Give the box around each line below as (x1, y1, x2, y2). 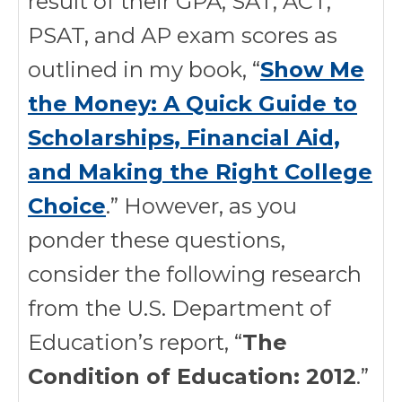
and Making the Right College (28, 159, 372, 185)
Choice (28, 193, 106, 219)
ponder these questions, (28, 227, 285, 253)
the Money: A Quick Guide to (28, 91, 357, 117)
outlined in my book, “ (28, 57, 260, 83)
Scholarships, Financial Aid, (28, 125, 340, 151)
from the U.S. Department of (28, 295, 331, 321)
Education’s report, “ (28, 329, 242, 355)
